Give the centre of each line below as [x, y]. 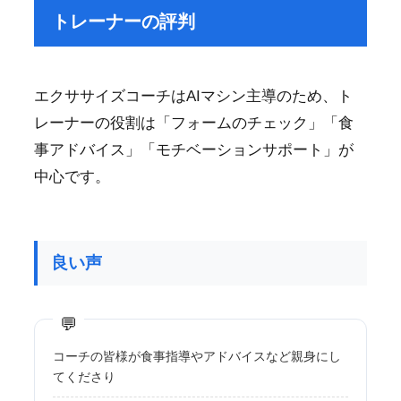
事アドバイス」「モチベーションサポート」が [193, 149]
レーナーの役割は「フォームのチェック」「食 [193, 123]
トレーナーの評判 [123, 21]
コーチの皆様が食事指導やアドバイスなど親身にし [196, 357]
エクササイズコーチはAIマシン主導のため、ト [193, 96]
